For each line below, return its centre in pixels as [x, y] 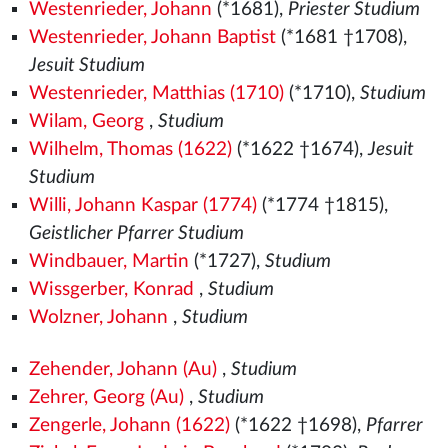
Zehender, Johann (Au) [122, 369]
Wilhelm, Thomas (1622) [130, 149]
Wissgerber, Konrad [111, 289]
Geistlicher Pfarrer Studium [136, 233]
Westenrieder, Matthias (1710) [156, 93]
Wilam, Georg [86, 121]
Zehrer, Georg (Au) [106, 397]
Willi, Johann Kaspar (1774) [142, 205]
